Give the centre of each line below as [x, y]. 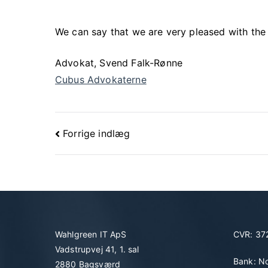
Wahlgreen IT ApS [91, 234]
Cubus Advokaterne [101, 80]
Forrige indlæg [97, 133]
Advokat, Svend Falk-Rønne [119, 63]
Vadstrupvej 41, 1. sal [97, 249]
